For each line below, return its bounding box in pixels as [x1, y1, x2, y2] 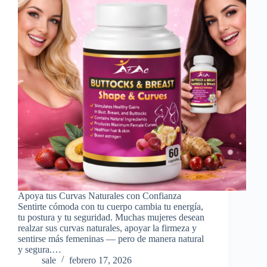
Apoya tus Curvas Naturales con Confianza [18, 190, 181, 201]
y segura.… [18, 244, 61, 254]
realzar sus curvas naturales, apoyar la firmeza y [18, 222, 197, 233]
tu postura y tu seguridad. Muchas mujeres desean [18, 212, 204, 222]
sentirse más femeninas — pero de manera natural [18, 233, 204, 244]
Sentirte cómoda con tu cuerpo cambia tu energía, [18, 201, 203, 212]
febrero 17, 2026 [69, 254, 132, 265]
